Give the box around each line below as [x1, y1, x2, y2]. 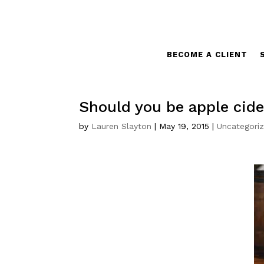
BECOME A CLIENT [166, 50, 247, 59]
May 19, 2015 [159, 121, 210, 131]
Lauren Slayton [91, 121, 152, 131]
